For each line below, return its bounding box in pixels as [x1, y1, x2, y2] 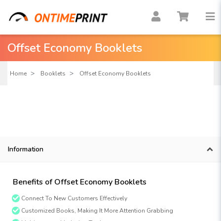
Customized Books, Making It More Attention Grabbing [20, 207, 173, 215]
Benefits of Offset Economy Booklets [13, 177, 147, 187]
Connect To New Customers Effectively [20, 194, 127, 202]
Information [8, 145, 43, 154]
